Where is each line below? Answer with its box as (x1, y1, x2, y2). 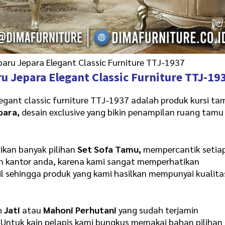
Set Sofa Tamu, (77, 143, 142, 155)
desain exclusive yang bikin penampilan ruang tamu (20, 106, 224, 118)
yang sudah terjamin (117, 204, 199, 216)
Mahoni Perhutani (43, 204, 117, 216)
